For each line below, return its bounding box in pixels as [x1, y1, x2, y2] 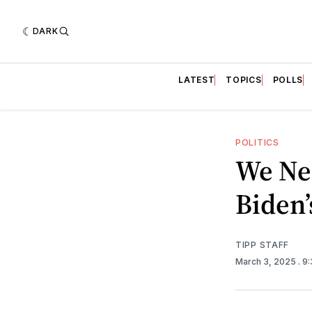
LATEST [178, 74, 215, 85]
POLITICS [235, 136, 279, 148]
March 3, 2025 [235, 256, 298, 267]
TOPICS [226, 74, 262, 85]
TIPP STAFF [235, 239, 289, 250]
